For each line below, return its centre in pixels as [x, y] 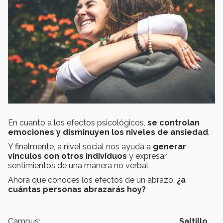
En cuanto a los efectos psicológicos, [78, 122]
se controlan [173, 122]
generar [169, 146]
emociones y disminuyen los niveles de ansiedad [108, 132]
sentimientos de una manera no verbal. [79, 165]
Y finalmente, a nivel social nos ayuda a [80, 146]
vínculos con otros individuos [68, 156]
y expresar [148, 156]
